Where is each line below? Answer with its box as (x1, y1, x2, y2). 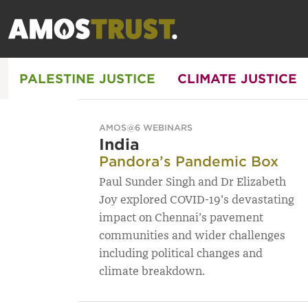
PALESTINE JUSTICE (19, 71, 155, 86)
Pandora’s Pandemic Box (99, 153, 278, 170)
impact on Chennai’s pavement (99, 210, 263, 225)
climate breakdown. (99, 264, 205, 278)
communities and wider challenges (99, 228, 285, 243)
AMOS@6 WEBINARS (99, 122, 192, 133)
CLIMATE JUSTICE (177, 71, 297, 86)
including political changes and (99, 246, 263, 261)
